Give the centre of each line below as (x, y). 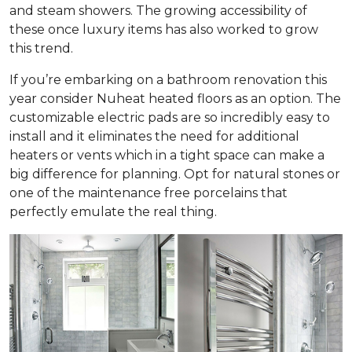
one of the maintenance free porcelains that (148, 192)
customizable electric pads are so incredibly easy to (170, 117)
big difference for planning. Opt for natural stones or (175, 174)
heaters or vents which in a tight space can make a (167, 155)
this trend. (41, 48)
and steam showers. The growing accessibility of (158, 10)
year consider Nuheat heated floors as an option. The (175, 98)
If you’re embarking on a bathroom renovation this (168, 79)
